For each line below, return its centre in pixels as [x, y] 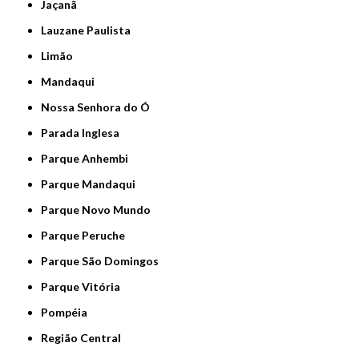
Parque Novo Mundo [100, 210]
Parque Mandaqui [92, 184]
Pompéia [68, 313]
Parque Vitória [85, 287]
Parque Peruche [87, 236]
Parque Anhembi [89, 159]
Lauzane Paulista [89, 30]
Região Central [85, 338]
